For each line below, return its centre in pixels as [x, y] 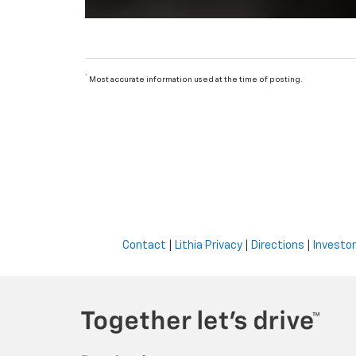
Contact [144, 245]
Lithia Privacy [209, 245]
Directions [278, 245]
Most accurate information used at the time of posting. [195, 79]
